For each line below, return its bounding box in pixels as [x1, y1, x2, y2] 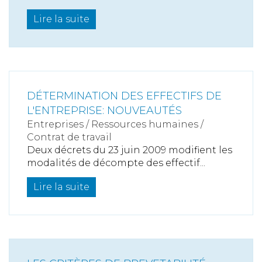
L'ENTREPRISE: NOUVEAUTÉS [27, 104, 182, 117]
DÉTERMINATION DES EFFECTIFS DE [27, 89, 222, 102]
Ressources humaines [91, 119, 198, 130]
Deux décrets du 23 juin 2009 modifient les [27, 144, 232, 156]
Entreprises [27, 119, 84, 130]
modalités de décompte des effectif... [27, 157, 205, 168]
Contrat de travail [27, 132, 112, 143]
